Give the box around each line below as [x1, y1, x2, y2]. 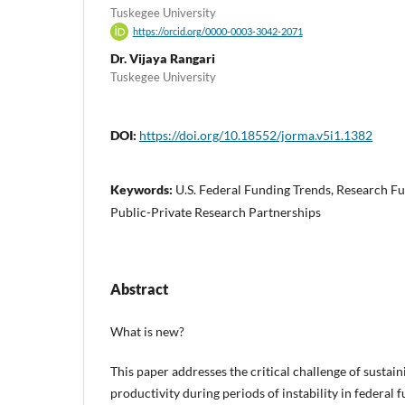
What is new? [110, 324, 184, 340]
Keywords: [110, 182, 175, 198]
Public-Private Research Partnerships [110, 204, 321, 221]
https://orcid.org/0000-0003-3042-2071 [132, 26, 303, 38]
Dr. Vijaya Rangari [110, 51, 215, 67]
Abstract [110, 280, 168, 298]
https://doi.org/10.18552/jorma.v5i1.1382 [139, 127, 372, 144]
